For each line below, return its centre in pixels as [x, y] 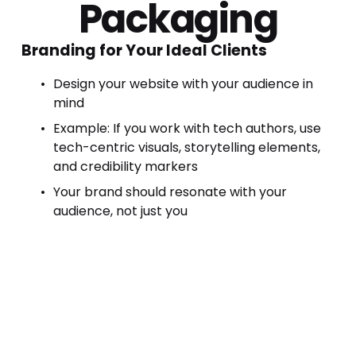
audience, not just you [120, 211]
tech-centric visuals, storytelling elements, [186, 147]
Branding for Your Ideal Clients [144, 50]
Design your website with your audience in [183, 83]
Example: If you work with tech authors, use [187, 128]
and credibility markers [125, 166]
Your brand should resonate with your [170, 192]
